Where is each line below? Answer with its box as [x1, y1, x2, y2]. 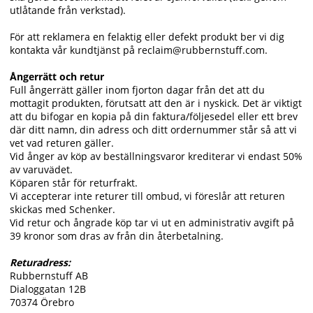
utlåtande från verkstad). [10, 3, 126, 17]
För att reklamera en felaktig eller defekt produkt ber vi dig [10, 30, 284, 44]
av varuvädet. [10, 163, 73, 177]
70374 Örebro [10, 296, 74, 310]
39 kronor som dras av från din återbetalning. [10, 229, 224, 243]
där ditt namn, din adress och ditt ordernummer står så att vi [10, 123, 297, 137]
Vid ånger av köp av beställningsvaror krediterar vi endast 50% [10, 150, 303, 163]
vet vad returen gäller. [10, 136, 114, 150]
